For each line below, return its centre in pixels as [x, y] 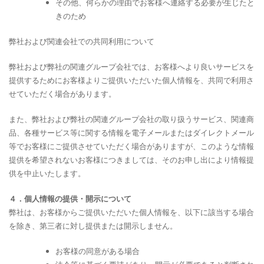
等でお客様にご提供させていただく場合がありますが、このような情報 [131, 146]
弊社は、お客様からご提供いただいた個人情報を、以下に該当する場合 [131, 212]
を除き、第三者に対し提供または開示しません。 [93, 225]
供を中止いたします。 [47, 173]
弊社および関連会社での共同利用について [82, 41]
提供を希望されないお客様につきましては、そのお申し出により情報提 [131, 159]
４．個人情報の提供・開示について [70, 198]
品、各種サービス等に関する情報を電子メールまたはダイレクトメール [131, 132]
